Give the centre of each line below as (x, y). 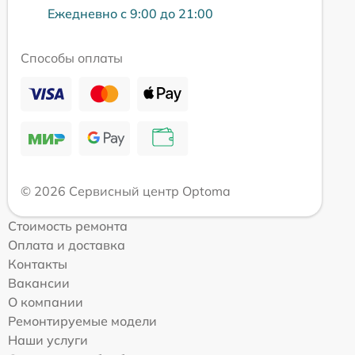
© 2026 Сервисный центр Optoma (126, 191)
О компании (46, 302)
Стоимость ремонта (68, 225)
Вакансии (39, 282)
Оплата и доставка (67, 244)
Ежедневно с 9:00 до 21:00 (130, 13)
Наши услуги (48, 340)
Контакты (38, 263)
